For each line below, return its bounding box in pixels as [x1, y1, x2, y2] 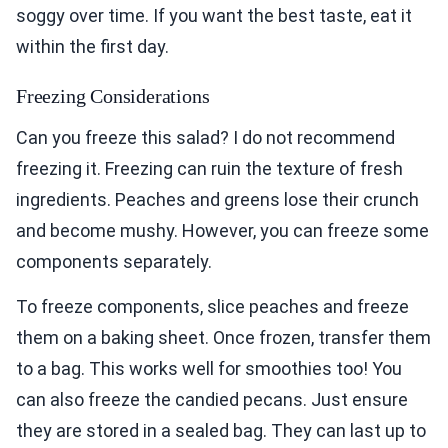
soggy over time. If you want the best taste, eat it [16, 5, 412, 27]
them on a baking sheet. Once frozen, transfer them [16, 327, 431, 349]
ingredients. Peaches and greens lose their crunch [16, 189, 419, 211]
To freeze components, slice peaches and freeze [16, 296, 409, 318]
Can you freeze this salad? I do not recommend [16, 127, 395, 149]
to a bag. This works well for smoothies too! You [16, 358, 402, 380]
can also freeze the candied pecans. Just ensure [16, 389, 408, 411]
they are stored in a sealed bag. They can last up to [16, 420, 426, 442]
